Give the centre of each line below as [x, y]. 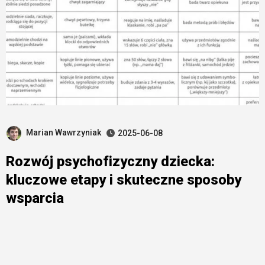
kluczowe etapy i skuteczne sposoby [123, 180]
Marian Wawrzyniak [63, 132]
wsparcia [35, 198]
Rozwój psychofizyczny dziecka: [110, 161]
